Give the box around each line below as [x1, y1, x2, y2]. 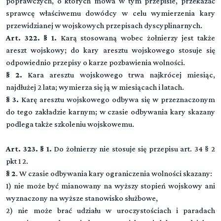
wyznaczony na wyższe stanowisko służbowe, [6, 194, 158, 202]
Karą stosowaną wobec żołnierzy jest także [57, 34, 215, 42]
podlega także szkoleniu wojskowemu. [6, 120, 134, 128]
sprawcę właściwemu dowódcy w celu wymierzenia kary [6, 9, 215, 17]
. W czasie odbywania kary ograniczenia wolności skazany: [16, 169, 212, 178]
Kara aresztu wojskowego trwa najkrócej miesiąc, [22, 71, 216, 79]
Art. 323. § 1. [6, 145, 52, 153]
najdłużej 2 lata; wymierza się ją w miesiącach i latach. [6, 83, 184, 91]
